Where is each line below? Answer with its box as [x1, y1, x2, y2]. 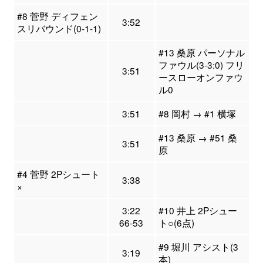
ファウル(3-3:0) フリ [158, 58, 244, 72]
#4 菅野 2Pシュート [16, 167, 100, 181]
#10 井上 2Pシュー [158, 204, 237, 217]
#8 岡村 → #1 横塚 [158, 107, 236, 120]
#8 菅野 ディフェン [16, 9, 98, 23]
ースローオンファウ [158, 70, 243, 84]
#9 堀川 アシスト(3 [158, 240, 238, 254]
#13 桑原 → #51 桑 [158, 131, 237, 144]
